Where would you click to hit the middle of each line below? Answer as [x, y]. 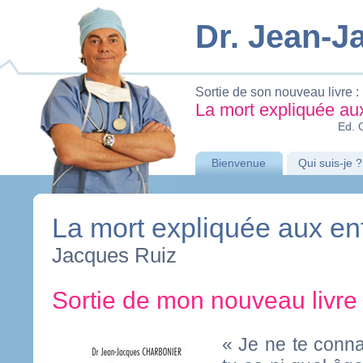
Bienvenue [239, 163]
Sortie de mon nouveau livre [204, 300]
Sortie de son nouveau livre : [277, 92]
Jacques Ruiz [114, 255]
